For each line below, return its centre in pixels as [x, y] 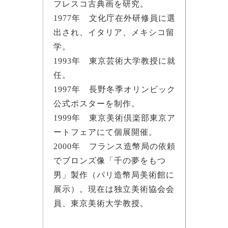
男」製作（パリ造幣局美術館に [114, 175]
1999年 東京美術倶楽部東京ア [114, 118]
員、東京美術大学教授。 [101, 203]
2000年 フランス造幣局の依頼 [114, 146]
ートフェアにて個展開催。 [105, 132]
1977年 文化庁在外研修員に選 [114, 18]
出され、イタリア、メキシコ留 [114, 32]
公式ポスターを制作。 [96, 103]
